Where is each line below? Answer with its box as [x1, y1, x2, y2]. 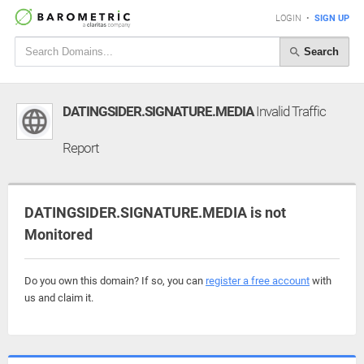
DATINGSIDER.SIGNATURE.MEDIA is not [24, 204, 286, 221]
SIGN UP [314, 13, 349, 24]
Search [301, 45, 339, 58]
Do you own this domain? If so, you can [24, 275, 206, 287]
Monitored [24, 226, 93, 243]
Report [63, 140, 98, 156]
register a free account [206, 275, 310, 287]
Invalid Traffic [253, 103, 326, 119]
